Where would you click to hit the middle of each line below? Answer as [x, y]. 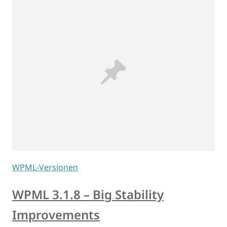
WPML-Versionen [45, 167]
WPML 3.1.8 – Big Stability [88, 195]
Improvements [56, 215]
